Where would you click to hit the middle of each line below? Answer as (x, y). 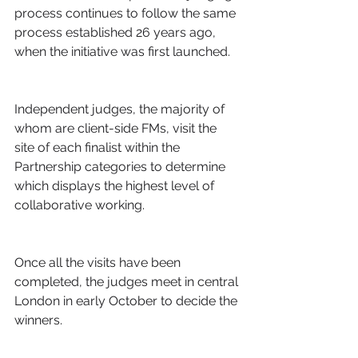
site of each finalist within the (99, 147)
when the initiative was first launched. (122, 52)
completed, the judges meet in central (128, 282)
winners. (38, 320)
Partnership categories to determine (121, 167)
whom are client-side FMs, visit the (117, 128)
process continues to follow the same (127, 13)
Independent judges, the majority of (121, 109)
